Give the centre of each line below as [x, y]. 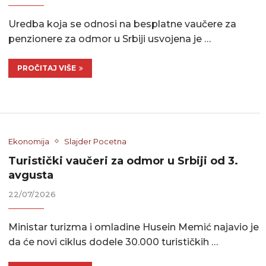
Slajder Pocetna [96, 141]
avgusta [31, 175]
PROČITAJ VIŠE [47, 68]
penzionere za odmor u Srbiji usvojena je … [110, 39]
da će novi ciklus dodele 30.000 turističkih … [113, 242]
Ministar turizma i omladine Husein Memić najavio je [134, 227]
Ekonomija [29, 141]
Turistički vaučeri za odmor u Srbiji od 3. [123, 161]
